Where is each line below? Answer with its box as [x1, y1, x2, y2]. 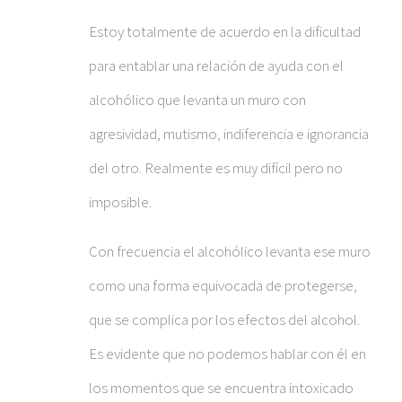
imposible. [89, 191, 152, 212]
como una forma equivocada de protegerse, [89, 275, 357, 295]
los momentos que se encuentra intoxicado [89, 377, 354, 398]
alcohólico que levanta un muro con [89, 89, 306, 109]
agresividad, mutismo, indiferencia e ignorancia [89, 123, 369, 144]
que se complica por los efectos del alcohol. [89, 309, 360, 329]
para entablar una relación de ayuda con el [89, 55, 344, 75]
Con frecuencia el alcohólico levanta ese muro [89, 240, 371, 261]
